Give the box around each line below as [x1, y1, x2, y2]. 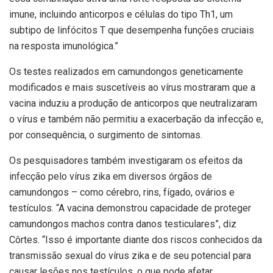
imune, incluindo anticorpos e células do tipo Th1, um [9, 8, 233, 20]
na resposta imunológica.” [9, 40, 118, 52]
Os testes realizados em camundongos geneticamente [9, 65, 243, 77]
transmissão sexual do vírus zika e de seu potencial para [9, 249, 251, 261]
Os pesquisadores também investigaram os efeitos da [9, 154, 243, 166]
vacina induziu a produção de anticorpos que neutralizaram [9, 97, 257, 109]
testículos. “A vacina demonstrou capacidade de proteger [9, 202, 251, 214]
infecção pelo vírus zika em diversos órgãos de [9, 170, 212, 182]
